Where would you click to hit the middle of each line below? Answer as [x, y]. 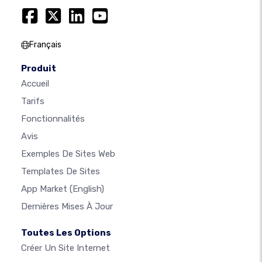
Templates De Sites [61, 171]
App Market [45, 189]
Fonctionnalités [53, 118]
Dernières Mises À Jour [67, 206]
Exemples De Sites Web [68, 154]
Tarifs [33, 101]
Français [45, 44]
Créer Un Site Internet [65, 248]
